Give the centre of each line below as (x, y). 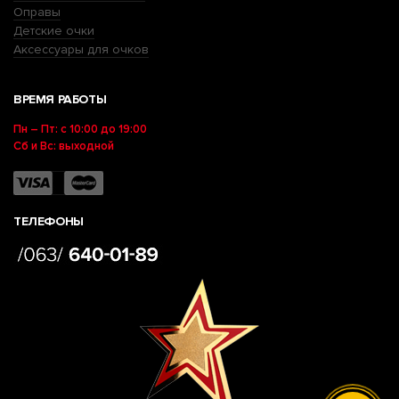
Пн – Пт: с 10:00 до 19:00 (80, 130)
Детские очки (54, 31)
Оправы (37, 12)
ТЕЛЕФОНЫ (49, 222)
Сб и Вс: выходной (64, 147)
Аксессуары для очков (81, 50)
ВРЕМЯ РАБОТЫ (60, 100)
